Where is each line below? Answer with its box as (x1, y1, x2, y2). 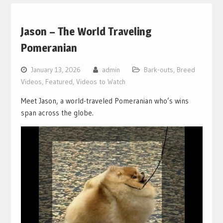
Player (20, 138, 41, 148)
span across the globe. (20, 108, 94, 117)
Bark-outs (143, 65, 173, 74)
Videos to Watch (76, 77, 125, 86)
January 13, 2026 (30, 65, 81, 74)
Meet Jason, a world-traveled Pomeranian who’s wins (20, 96, 189, 106)
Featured (45, 77, 73, 86)
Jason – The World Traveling (20, 24, 151, 38)
